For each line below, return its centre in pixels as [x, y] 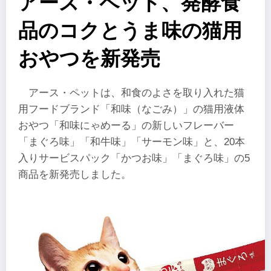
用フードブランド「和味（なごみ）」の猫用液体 [131, 109]
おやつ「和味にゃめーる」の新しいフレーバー [126, 126]
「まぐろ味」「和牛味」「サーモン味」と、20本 [132, 142]
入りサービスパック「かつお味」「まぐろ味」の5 [134, 158]
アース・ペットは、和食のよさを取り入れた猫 [137, 93]
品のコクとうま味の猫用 [130, 31]
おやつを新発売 [89, 59]
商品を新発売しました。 [75, 175]
